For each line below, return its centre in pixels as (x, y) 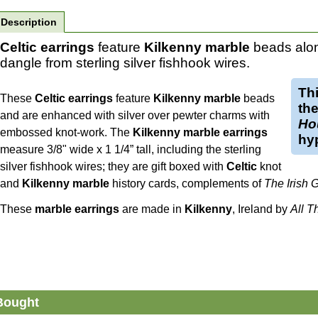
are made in (152, 209)
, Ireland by (261, 209)
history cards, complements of (187, 183)
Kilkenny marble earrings (200, 132)
